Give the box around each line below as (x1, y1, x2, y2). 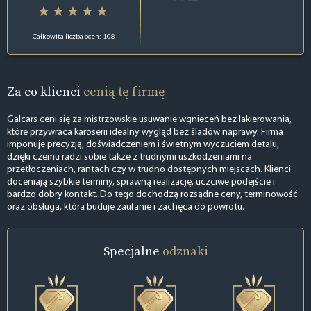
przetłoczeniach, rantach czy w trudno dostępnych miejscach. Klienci (7, 165, 291, 176)
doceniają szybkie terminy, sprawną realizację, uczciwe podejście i (7, 177, 275, 188)
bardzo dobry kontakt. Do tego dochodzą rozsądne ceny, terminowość (7, 190, 298, 201)
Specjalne (103, 242, 162, 260)
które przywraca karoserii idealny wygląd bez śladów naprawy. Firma (7, 127, 283, 138)
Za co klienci (7, 82, 83, 100)
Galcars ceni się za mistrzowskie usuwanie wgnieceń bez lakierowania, (7, 115, 292, 126)
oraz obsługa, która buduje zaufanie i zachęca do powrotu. (7, 202, 244, 213)
